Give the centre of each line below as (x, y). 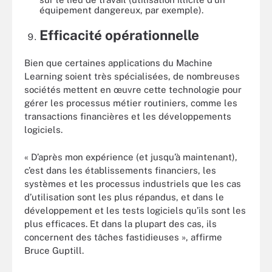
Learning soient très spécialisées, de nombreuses (132, 76)
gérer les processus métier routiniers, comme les (131, 103)
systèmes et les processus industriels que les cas (133, 183)
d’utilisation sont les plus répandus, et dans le (124, 197)
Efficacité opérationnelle (119, 35)
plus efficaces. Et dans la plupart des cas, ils (121, 223)
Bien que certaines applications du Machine (118, 63)
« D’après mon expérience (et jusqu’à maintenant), (131, 157)
